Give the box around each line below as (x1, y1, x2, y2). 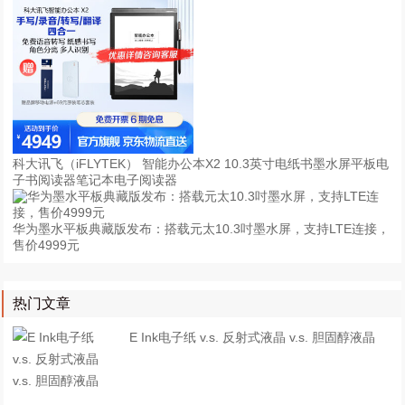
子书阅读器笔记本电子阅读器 (13, 173, 178, 188)
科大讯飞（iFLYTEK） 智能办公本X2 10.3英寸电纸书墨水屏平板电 (13, 156, 390, 172)
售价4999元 (13, 238, 80, 253)
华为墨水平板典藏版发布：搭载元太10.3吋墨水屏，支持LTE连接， (13, 221, 391, 237)
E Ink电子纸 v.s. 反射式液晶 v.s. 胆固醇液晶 (128, 330, 375, 345)
